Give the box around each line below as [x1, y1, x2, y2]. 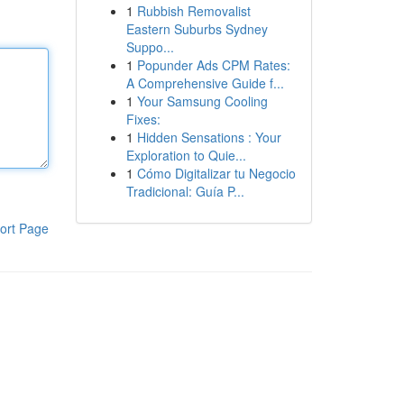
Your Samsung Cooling [136, 92, 268, 110]
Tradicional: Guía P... [125, 182, 244, 200]
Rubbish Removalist [136, 2, 251, 20]
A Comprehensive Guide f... [125, 74, 284, 92]
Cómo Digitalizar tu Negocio [136, 164, 296, 182]
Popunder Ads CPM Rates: [136, 56, 290, 74]
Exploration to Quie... [125, 146, 246, 164]
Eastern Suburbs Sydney [125, 20, 268, 38]
